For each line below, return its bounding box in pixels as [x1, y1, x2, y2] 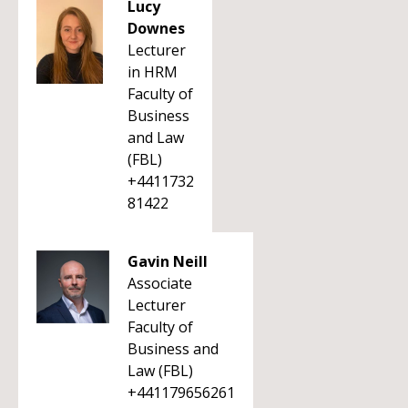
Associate [127, 273, 192, 293]
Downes [127, 18, 185, 38]
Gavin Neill [127, 251, 208, 271]
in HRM [127, 62, 178, 82]
